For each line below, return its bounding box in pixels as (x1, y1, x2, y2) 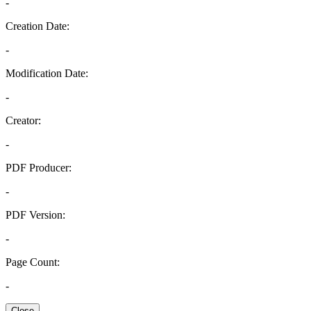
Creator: (6, 115, 41, 126)
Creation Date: (6, 20, 69, 32)
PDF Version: (6, 209, 65, 221)
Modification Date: (6, 67, 88, 79)
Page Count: (6, 256, 60, 268)
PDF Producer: (6, 162, 72, 174)
